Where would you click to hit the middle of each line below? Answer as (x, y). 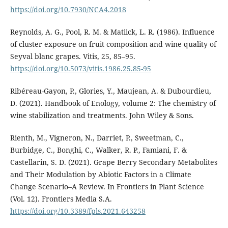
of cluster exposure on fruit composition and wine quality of (113, 44)
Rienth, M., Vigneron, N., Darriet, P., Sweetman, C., (97, 138)
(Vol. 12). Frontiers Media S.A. (61, 199)
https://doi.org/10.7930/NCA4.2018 (68, 10)
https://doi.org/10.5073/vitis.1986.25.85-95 (80, 69)
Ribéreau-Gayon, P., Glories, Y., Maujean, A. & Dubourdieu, (110, 91)
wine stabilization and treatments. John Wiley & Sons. (102, 116)
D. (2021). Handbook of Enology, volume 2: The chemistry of (113, 103)
